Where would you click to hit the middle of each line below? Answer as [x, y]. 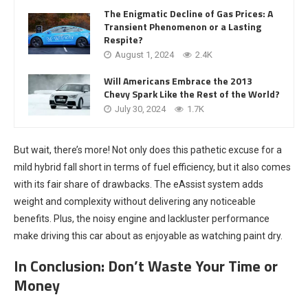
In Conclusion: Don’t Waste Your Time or [146, 266]
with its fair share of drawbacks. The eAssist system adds [139, 184]
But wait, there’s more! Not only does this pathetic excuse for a [148, 150]
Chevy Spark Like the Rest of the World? [192, 94]
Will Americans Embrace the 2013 [178, 81]
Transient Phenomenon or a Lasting [183, 26]
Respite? [123, 39]
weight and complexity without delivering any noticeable [135, 201]
